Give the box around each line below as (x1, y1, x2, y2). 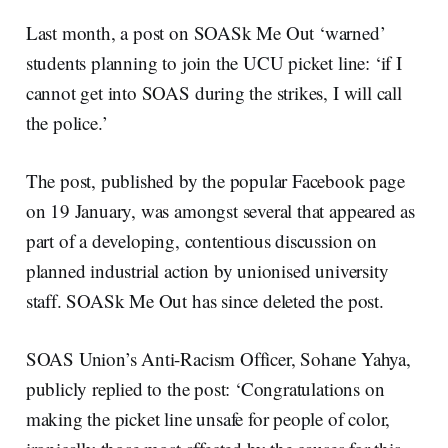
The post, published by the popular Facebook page (25, 167, 405, 193)
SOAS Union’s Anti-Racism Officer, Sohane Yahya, (25, 345, 411, 371)
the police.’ (25, 109, 108, 135)
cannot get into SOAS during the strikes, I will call (25, 79, 402, 105)
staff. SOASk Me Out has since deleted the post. (25, 287, 384, 313)
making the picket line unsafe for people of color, (25, 405, 391, 431)
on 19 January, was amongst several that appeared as (25, 197, 416, 223)
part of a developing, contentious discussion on (25, 227, 377, 253)
